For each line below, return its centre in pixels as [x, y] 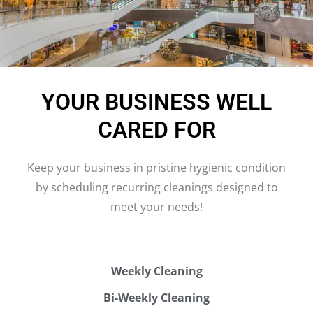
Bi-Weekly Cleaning [156, 298]
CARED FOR [156, 130]
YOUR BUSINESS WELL [156, 102]
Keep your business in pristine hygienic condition [156, 167]
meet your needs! [156, 206]
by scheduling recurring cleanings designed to [156, 187]
